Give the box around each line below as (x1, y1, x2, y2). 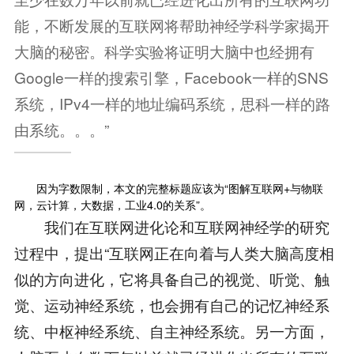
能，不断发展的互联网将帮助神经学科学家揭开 (13, 13, 330, 36)
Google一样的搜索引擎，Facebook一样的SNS (13, 66, 329, 88)
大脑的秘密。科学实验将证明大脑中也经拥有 (13, 40, 314, 62)
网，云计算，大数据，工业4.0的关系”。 (13, 196, 211, 213)
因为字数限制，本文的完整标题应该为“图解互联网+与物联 (13, 179, 323, 196)
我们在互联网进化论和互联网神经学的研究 (13, 215, 330, 237)
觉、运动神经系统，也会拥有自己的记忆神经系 (13, 293, 330, 315)
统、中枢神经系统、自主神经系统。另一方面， (13, 319, 330, 341)
